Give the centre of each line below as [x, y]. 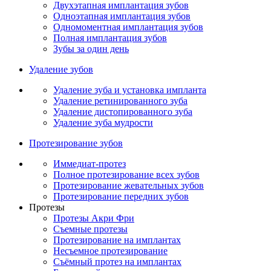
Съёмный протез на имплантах [117, 262]
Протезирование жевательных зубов [129, 186]
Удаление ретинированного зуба [120, 101]
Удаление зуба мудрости [103, 123]
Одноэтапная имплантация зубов [122, 16]
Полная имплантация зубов [110, 38]
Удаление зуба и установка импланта [130, 90]
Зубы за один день [91, 49]
